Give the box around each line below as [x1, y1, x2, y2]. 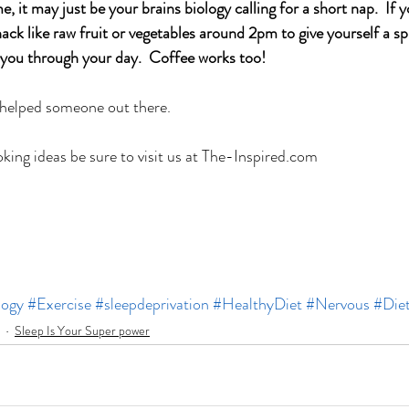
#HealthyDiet [213, 292, 302, 317]
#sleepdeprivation [95, 292, 209, 317]
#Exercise [27, 292, 91, 317]
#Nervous [306, 292, 370, 317]
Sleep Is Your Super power [15, 320, 150, 340]
